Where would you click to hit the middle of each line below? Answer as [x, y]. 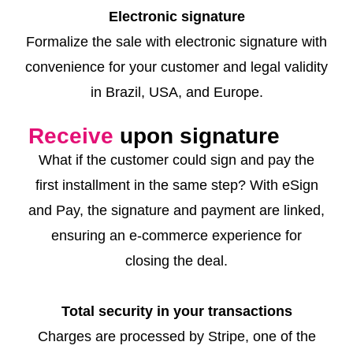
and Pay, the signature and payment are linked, [176, 210]
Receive [71, 136]
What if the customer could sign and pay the [176, 160]
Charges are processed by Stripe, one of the [176, 336]
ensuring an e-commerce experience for [176, 236]
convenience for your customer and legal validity [176, 67]
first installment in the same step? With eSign [176, 185]
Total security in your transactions [176, 311]
